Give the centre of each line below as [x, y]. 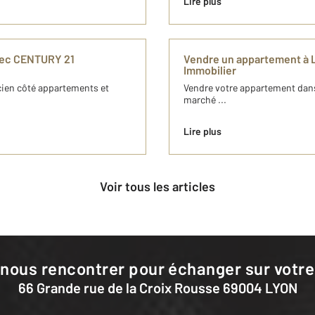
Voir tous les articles [161, 187]
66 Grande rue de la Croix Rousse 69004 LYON [161, 288]
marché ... [205, 100]
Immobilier [210, 70]
